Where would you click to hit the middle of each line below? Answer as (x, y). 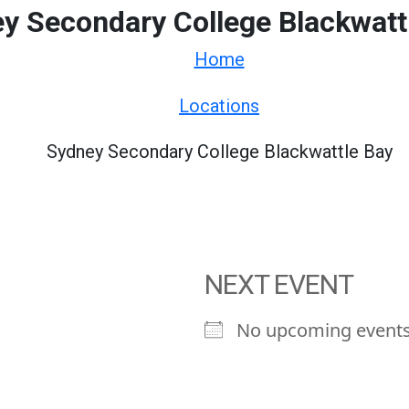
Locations (219, 105)
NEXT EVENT (279, 285)
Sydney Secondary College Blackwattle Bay (219, 151)
